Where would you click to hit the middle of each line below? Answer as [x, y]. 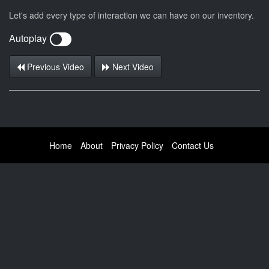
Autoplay [29, 38]
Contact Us [193, 145]
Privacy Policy [137, 145]
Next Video [132, 66]
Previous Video [54, 66]
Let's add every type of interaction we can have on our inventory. [131, 15]
